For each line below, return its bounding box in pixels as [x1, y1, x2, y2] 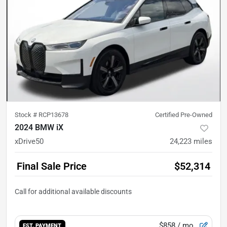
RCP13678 [39, 110, 68, 119]
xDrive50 [15, 136, 44, 146]
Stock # [15, 110, 39, 119]
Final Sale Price [17, 160, 87, 172]
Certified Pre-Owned [155, 110, 212, 119]
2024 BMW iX [15, 122, 63, 132]
